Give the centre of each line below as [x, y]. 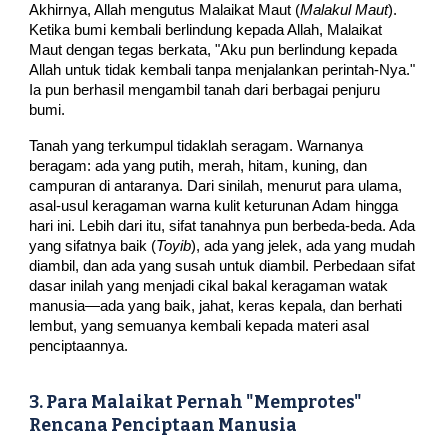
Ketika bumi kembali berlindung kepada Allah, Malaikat [206, 30]
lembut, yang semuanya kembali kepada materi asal [199, 326]
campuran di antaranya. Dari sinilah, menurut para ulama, [216, 186]
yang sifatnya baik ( [93, 246]
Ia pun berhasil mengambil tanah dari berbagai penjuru [205, 90]
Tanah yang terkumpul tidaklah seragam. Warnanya [196, 146]
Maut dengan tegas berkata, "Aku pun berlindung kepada [213, 50]
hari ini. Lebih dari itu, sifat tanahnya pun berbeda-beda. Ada [222, 226]
